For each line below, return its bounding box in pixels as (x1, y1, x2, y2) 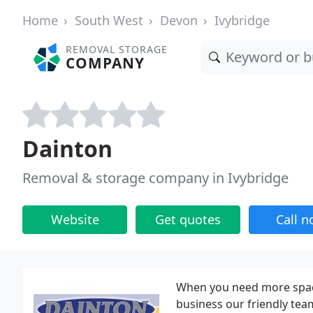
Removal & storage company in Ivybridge (22, 168, 289, 187)
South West (75, 12, 143, 29)
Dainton (22, 133, 112, 163)
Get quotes (155, 211, 221, 228)
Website (50, 211, 99, 228)
